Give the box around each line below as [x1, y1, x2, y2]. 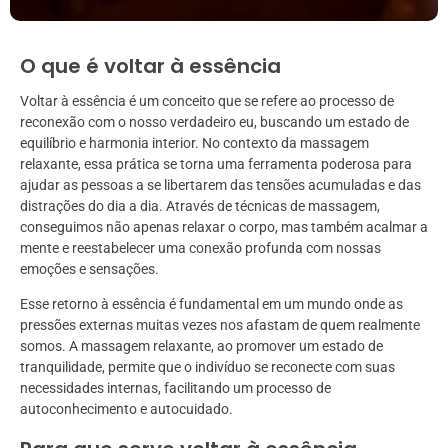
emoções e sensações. [20, 261, 159, 278]
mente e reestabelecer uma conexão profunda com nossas [20, 240, 381, 257]
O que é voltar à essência [20, 52, 281, 81]
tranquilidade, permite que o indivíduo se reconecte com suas [20, 359, 395, 376]
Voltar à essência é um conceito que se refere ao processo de [20, 93, 394, 110]
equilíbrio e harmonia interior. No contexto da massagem [20, 135, 369, 152]
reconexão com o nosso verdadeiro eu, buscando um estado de [20, 114, 409, 131]
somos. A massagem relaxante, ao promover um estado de [20, 338, 383, 355]
